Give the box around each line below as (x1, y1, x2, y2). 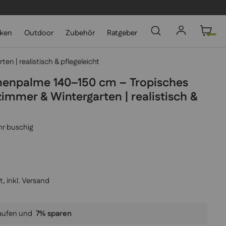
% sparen (39, 208, 72, 219)
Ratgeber (107, 28, 138, 38)
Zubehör (66, 28, 95, 38)
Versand (22, 176, 49, 187)
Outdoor (24, 28, 54, 38)
